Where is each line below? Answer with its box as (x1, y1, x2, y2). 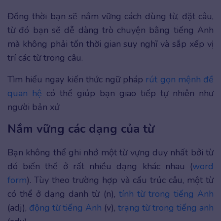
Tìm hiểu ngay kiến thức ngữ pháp (7, 74, 146, 86)
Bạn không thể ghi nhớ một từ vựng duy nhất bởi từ (7, 147, 214, 159)
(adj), (7, 202, 29, 214)
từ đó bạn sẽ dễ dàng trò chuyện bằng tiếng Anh (7, 24, 214, 37)
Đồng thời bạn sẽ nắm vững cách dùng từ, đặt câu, (7, 10, 214, 23)
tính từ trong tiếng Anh (118, 188, 214, 200)
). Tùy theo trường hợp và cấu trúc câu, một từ (27, 174, 214, 186)
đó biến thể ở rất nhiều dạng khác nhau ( (7, 160, 192, 173)
